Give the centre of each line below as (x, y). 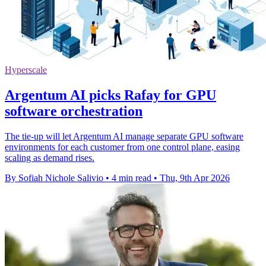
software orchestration (74, 111)
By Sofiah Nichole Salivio (54, 178)
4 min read (132, 178)
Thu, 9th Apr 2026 (195, 178)
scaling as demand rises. (50, 157)
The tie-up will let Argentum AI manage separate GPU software (124, 136)
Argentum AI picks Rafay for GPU (110, 95)
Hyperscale (26, 69)
